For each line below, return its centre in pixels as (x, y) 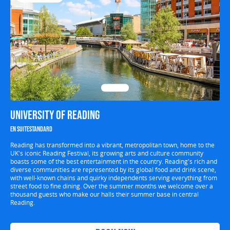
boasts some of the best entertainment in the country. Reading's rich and (114, 161)
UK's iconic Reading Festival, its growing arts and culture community (107, 153)
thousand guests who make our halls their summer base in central (104, 194)
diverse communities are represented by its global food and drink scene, (113, 169)
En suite (20, 129)
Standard (41, 129)
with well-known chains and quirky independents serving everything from (114, 178)
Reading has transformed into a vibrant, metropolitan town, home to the (112, 145)
